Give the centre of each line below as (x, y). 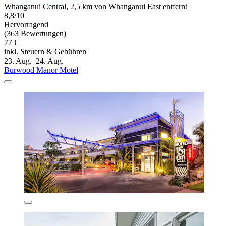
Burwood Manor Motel (41, 70)
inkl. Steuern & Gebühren (45, 51)
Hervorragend (26, 24)
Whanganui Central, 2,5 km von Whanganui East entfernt (96, 6)
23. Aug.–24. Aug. (34, 61)
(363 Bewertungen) (35, 33)
